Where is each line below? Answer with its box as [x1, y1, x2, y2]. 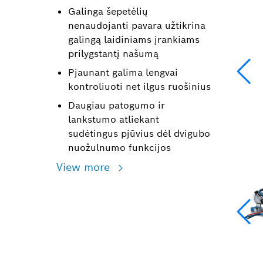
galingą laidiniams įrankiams [68, 33, 200, 46]
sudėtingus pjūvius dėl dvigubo [68, 127, 210, 140]
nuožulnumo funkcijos [68, 141, 171, 154]
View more [56, 160, 113, 174]
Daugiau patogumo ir [68, 99, 165, 112]
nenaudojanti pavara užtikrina [68, 19, 205, 32]
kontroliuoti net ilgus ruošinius [68, 80, 211, 93]
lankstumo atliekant [68, 113, 159, 126]
